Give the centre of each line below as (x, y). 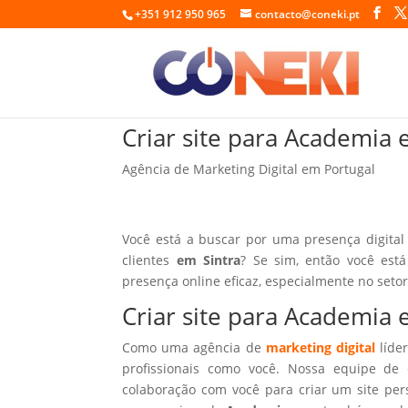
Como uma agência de (194, 347)
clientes (149, 260)
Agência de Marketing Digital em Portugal (249, 168)
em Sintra (209, 260)
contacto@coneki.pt (308, 14)
